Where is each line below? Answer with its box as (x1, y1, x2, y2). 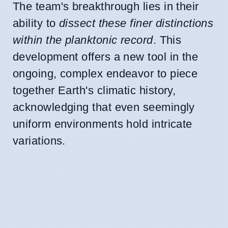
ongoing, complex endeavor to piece (13, 67, 198, 80)
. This (153, 33, 182, 46)
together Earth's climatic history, (13, 83, 176, 97)
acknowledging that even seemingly (13, 100, 195, 113)
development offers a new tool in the (13, 50, 198, 63)
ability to (13, 16, 59, 30)
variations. (13, 134, 66, 147)
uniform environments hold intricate (13, 117, 192, 130)
